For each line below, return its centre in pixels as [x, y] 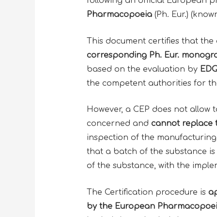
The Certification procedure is [147, 192]
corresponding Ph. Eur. [134, 55]
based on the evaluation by [143, 69]
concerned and [119, 124]
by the [101, 206]
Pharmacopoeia [119, 15]
